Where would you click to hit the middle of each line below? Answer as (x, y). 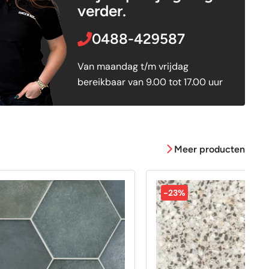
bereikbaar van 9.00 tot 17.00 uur (150, 82)
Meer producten (210, 149)
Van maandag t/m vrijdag (133, 66)
